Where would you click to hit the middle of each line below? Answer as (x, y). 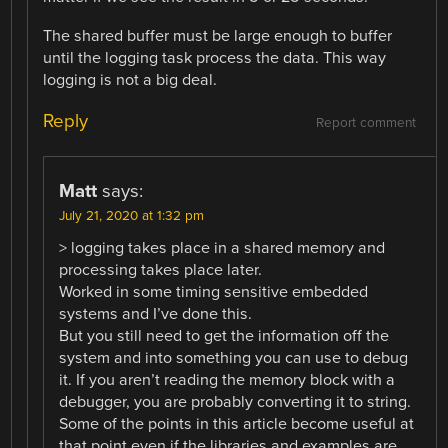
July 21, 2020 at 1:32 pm (132, 215)
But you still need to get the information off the (224, 335)
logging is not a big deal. (130, 79)
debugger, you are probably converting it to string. (235, 401)
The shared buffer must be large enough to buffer (218, 35)
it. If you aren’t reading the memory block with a (227, 379)
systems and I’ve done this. (156, 313)
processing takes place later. (161, 269)
